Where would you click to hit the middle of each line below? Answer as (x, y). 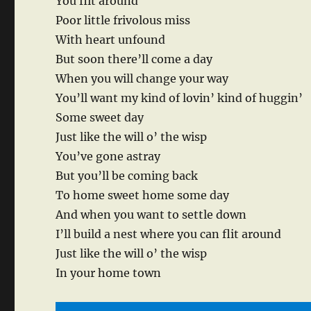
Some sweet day (100, 118)
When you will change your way (142, 79)
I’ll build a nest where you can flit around (169, 234)
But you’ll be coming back (127, 176)
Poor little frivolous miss (123, 20)
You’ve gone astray (108, 157)
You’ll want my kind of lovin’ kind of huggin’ (179, 98)
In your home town (109, 273)
